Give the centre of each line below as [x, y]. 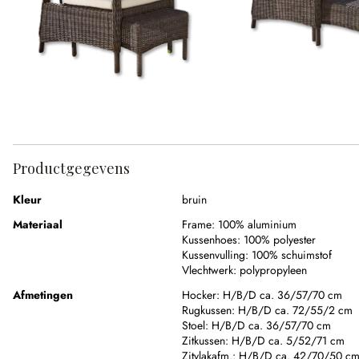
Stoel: [197, 326]
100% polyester [280, 240]
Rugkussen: [210, 311]
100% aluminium [257, 225]
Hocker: [202, 295]
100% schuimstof [292, 255]
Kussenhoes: [211, 240]
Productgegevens [71, 169]
